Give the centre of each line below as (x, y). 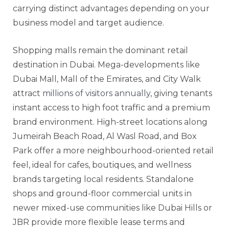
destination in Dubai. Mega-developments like (106, 64)
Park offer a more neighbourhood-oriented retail (113, 150)
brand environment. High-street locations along (110, 122)
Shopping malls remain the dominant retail (100, 50)
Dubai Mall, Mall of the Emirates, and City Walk (107, 79)
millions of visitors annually (96, 93)
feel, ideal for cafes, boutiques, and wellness (102, 165)
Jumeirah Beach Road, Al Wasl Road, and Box (105, 136)
